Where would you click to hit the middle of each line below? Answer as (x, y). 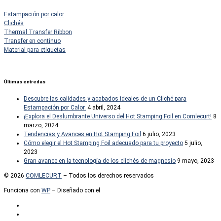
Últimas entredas (25, 81)
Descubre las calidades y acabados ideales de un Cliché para (105, 99)
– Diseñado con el (75, 191)
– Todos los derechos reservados (108, 176)
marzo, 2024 (41, 126)
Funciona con (23, 191)
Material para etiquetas (35, 50)
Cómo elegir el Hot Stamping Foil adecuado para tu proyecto (103, 143)
